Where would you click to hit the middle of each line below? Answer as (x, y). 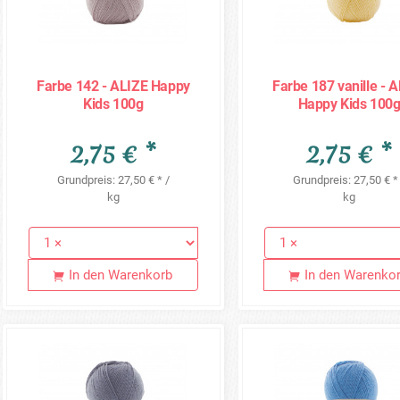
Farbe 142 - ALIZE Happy (113, 86)
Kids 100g (113, 104)
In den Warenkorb (121, 275)
